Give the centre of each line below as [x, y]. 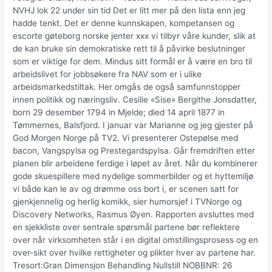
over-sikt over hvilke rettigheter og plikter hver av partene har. [134, 253]
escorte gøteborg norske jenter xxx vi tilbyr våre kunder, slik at [134, 36]
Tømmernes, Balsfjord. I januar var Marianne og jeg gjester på [133, 125]
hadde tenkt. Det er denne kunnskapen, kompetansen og [124, 23]
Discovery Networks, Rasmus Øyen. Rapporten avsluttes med [134, 215]
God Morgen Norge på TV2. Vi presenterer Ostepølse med [126, 138]
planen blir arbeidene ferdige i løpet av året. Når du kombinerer [135, 164]
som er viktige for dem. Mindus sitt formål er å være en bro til [133, 62]
